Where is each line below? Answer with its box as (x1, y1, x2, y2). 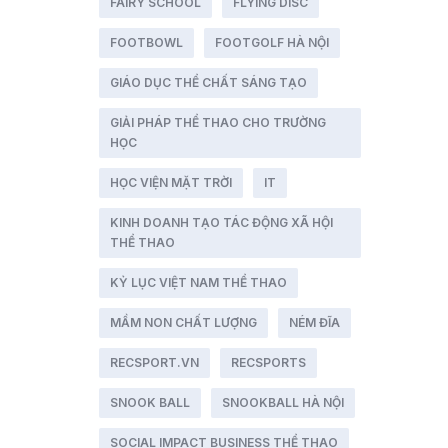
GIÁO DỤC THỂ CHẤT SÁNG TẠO (109, 75, 307, 90)
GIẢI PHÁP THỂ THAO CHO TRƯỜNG (109, 115, 326, 130)
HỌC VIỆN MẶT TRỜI (109, 175, 232, 190)
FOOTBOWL (109, 35, 183, 50)
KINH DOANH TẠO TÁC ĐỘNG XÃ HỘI (109, 215, 333, 230)
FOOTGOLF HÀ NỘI (214, 35, 329, 50)
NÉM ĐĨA (288, 315, 340, 330)
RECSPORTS (230, 355, 306, 370)
